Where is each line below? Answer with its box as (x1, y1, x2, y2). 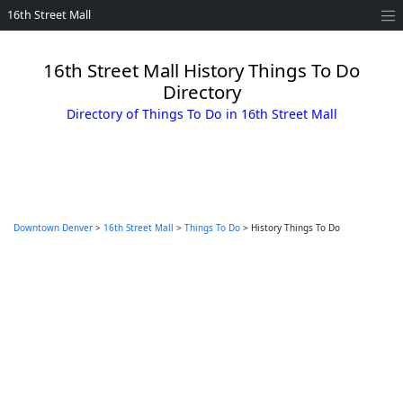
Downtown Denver (13, 221, 93, 234)
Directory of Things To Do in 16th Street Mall (66, 105, 337, 122)
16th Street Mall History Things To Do (43, 58, 360, 83)
